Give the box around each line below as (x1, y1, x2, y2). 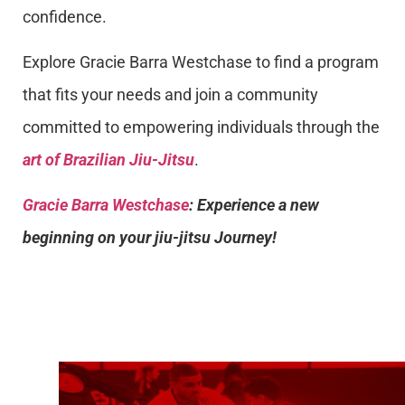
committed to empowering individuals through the (23, 118, 380, 137)
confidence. (23, 6, 107, 26)
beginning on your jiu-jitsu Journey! (23, 228, 277, 248)
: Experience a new (189, 195, 319, 215)
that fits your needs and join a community (23, 85, 318, 105)
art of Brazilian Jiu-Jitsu (23, 150, 194, 170)
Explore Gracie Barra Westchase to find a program (23, 52, 379, 72)
